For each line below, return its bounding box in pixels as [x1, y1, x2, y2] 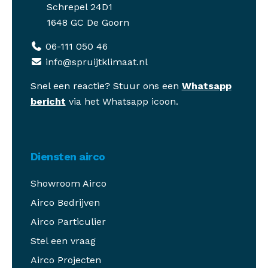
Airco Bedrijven [30, 196, 100, 208]
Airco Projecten [30, 254, 101, 266]
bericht [30, 95, 66, 107]
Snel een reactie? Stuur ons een [30, 80, 182, 92]
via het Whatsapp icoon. [65, 95, 178, 107]
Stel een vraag [30, 234, 96, 246]
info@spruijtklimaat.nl [45, 56, 148, 68]
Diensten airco [30, 150, 105, 163]
